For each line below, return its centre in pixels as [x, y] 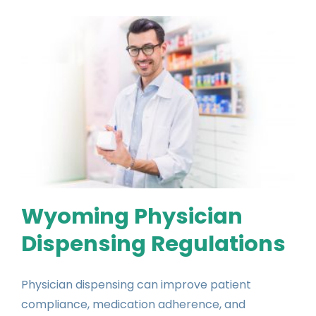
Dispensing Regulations [153, 244]
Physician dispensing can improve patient [136, 285]
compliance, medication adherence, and [133, 305]
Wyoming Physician [132, 217]
